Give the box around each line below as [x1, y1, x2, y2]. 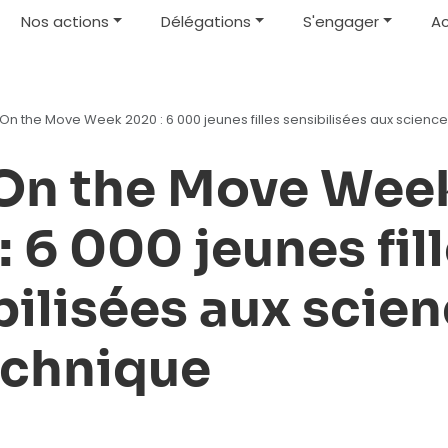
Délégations [160, 10, 251, 32]
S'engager [302, 10, 379, 32]
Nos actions [21, 10, 110, 32]
